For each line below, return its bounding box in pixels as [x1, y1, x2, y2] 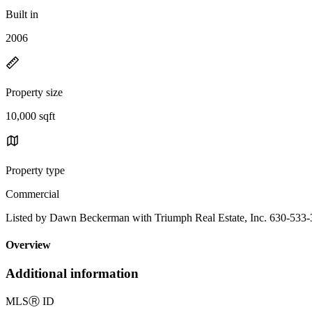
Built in [6, 8, 38, 20]
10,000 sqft [6, 109, 55, 122]
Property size [6, 86, 63, 98]
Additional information [6, 266, 139, 281]
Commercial [6, 187, 59, 200]
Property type [6, 164, 65, 176]
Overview [6, 239, 51, 251]
